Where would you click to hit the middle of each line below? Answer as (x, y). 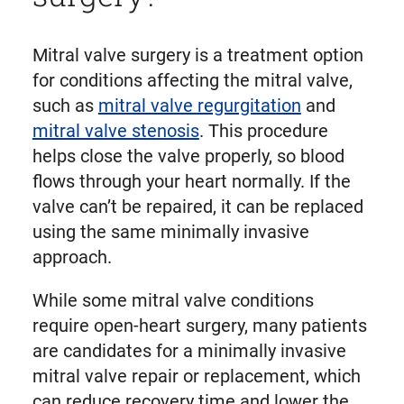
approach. (72, 257)
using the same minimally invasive (170, 232)
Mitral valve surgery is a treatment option (197, 55)
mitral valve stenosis (115, 131)
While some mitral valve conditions (173, 301)
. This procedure (263, 131)
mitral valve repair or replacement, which (196, 376)
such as (65, 106)
